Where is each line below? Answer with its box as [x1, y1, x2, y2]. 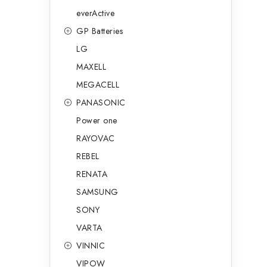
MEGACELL [76, 79, 119, 91]
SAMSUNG [76, 186, 119, 198]
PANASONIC [76, 97, 126, 108]
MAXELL [76, 61, 106, 73]
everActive [76, 7, 114, 19]
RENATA [76, 168, 107, 180]
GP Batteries [76, 25, 123, 37]
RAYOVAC [76, 132, 115, 144]
